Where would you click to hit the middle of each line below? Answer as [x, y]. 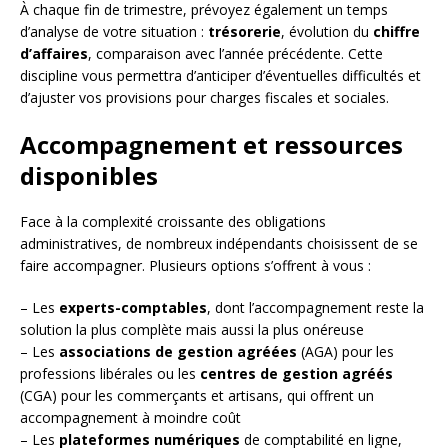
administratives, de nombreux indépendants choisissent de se [219, 244]
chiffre [396, 32]
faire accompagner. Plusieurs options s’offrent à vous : [195, 266]
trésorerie [244, 32]
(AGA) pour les [345, 352]
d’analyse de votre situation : [114, 32]
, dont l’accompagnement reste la [315, 308]
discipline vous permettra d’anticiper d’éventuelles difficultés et [220, 76]
